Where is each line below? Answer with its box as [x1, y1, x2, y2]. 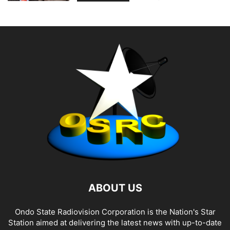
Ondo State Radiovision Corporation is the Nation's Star [14, 207, 216, 217]
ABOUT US [88, 182, 142, 195]
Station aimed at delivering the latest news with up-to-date [8, 218, 222, 228]
